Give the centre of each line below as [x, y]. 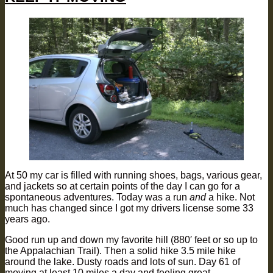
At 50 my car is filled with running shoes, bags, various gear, [133, 175]
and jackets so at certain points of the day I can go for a [122, 186]
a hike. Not [230, 197]
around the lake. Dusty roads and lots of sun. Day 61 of [122, 262]
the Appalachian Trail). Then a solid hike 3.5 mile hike [120, 251]
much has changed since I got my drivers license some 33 [129, 208]
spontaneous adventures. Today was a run [97, 197]
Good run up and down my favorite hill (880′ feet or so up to [131, 240]
